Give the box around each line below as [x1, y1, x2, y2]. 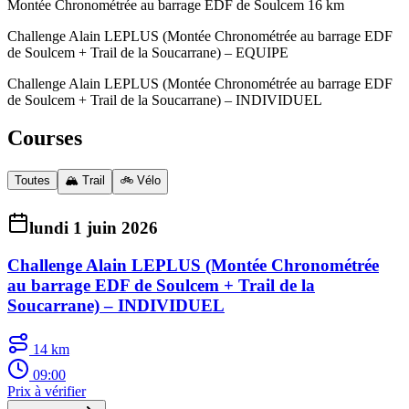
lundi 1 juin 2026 [29, 218, 158, 238]
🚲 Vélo [120, 173, 161, 188]
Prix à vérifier [7, 383, 86, 400]
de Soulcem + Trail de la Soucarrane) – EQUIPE [7, 44, 288, 60]
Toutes [15, 173, 50, 188]
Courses [7, 126, 82, 151]
